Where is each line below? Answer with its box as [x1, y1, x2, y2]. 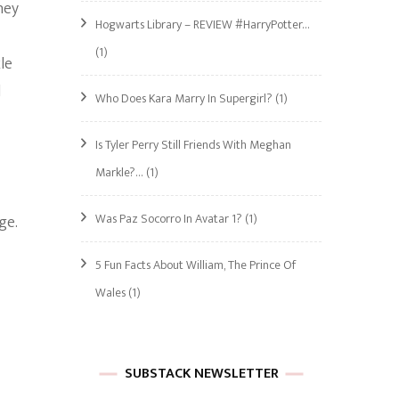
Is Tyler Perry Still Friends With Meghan [95, 134, 291, 155]
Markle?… [95, 162, 143, 183]
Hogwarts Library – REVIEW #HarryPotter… [95, 14, 310, 35]
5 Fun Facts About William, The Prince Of [95, 255, 296, 275]
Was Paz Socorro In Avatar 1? [95, 208, 242, 229]
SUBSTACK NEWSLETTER [124, 362, 279, 386]
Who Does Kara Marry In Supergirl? [95, 88, 273, 109]
